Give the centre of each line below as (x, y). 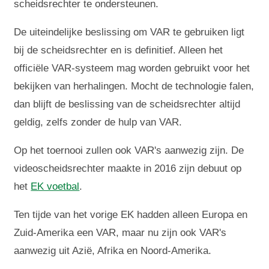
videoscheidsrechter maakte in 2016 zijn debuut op (128, 169)
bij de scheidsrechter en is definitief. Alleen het (119, 50)
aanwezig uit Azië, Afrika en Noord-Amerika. (113, 251)
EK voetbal (55, 187)
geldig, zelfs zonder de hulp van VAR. (98, 122)
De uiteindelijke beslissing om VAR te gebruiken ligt (129, 32)
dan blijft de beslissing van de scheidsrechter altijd (127, 104)
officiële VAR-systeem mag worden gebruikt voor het (132, 68)
